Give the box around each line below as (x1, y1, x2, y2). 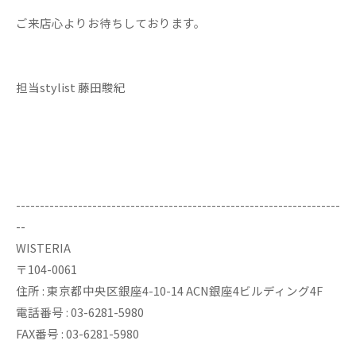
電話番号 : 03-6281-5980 (16, 304, 144, 320)
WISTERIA (16, 239, 71, 256)
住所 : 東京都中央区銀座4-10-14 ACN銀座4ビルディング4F (16, 282, 323, 299)
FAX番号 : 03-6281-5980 (16, 325, 139, 342)
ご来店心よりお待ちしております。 (16, 14, 206, 31)
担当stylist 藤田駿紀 (16, 79, 126, 95)
